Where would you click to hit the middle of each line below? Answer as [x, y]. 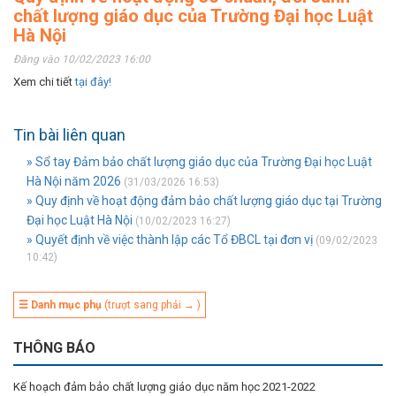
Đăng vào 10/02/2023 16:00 [82, 59]
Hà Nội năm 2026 [74, 181]
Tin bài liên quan [69, 135]
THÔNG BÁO [54, 348]
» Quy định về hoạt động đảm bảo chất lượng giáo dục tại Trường [204, 201]
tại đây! [93, 82]
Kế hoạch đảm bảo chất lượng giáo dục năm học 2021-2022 [164, 387]
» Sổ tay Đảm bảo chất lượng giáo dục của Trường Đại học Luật [199, 162]
